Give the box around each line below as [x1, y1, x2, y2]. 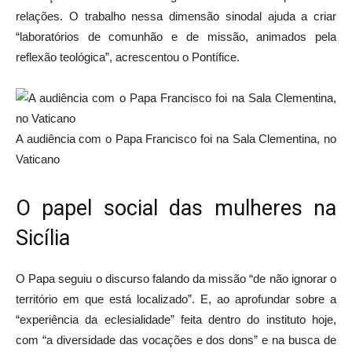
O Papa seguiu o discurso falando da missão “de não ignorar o [16, 271, 336, 285]
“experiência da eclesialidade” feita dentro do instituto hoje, [16, 312, 336, 326]
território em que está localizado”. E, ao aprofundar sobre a [16, 291, 336, 306]
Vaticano [16, 152, 60, 166]
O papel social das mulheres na [16, 195, 336, 221]
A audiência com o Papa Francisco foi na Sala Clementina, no [16, 131, 336, 145]
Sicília [16, 225, 70, 251]
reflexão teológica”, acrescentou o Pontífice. [16, 49, 240, 64]
